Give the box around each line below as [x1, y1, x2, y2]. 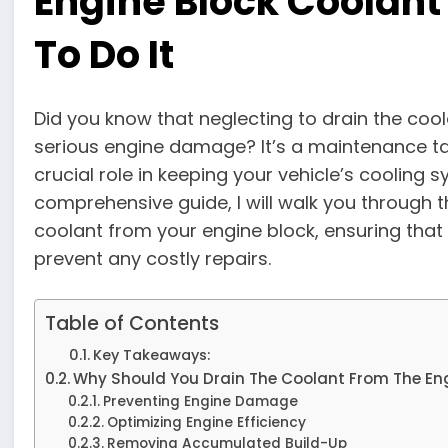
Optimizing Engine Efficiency [106, 412, 306, 432]
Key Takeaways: [92, 344, 210, 365]
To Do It [34, 27, 175, 81]
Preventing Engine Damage [102, 391, 298, 411]
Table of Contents [45, 309, 220, 337]
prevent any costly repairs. [34, 245, 272, 271]
